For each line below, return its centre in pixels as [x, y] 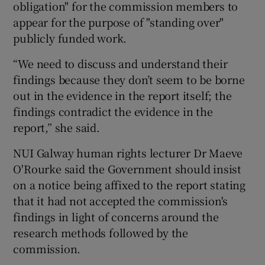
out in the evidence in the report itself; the [122, 95]
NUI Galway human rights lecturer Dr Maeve [128, 152]
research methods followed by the [101, 232]
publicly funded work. [70, 38]
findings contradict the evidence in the [113, 111]
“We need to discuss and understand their [120, 63]
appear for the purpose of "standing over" [119, 22]
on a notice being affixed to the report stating [130, 184]
